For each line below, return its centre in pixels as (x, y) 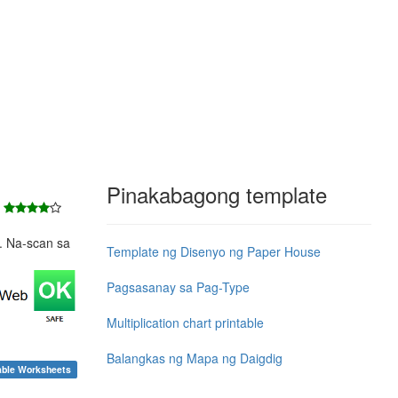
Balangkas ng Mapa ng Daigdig (194, 358)
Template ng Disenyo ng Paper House (213, 251)
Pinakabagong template (216, 194)
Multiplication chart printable (185, 322)
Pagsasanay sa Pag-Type (178, 287)
